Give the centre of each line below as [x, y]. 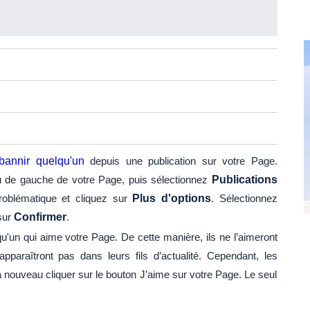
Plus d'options [172, 199]
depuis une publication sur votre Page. [181, 161]
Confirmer [40, 217]
